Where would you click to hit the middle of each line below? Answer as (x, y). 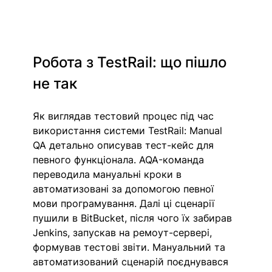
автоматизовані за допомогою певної (125, 189)
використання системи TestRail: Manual (129, 130)
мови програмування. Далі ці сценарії (125, 203)
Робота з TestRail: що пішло (132, 62)
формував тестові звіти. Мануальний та (131, 247)
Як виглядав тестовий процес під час (125, 116)
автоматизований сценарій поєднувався (132, 261)
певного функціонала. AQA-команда (120, 159)
